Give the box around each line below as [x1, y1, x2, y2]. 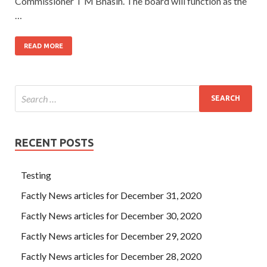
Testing [21, 169, 51, 181]
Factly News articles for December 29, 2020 [21, 229, 201, 241]
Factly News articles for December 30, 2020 [21, 209, 201, 221]
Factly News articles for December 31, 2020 [21, 189, 201, 201]
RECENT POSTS [15, 136, 94, 148]
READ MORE [24, 42, 63, 49]
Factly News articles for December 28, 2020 [21, 250, 201, 262]
